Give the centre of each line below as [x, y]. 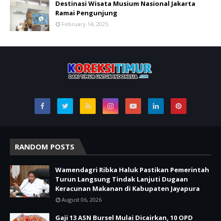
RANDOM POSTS [45, 147]
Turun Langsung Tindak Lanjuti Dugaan [122, 179]
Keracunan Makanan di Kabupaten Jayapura [128, 189]
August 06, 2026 [82, 200]
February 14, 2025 [85, 24]
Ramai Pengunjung [86, 13]
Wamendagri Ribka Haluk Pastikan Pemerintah [132, 170]
